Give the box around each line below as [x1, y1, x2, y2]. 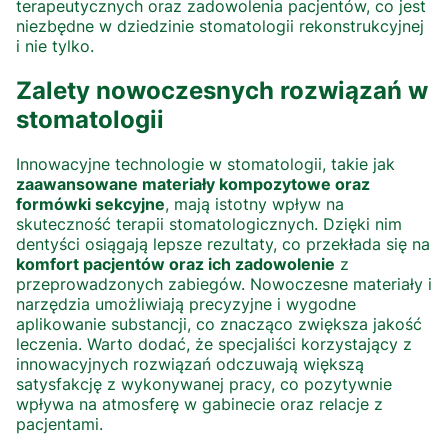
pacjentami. [16, 413, 103, 434]
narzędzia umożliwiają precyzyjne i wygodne [16, 293, 356, 314]
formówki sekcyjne [16, 193, 165, 214]
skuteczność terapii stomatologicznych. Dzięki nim [16, 213, 402, 234]
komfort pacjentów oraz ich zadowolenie [16, 253, 335, 274]
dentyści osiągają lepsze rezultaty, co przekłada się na [16, 233, 430, 254]
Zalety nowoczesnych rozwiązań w [16, 75, 428, 105]
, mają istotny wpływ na [165, 193, 344, 214]
